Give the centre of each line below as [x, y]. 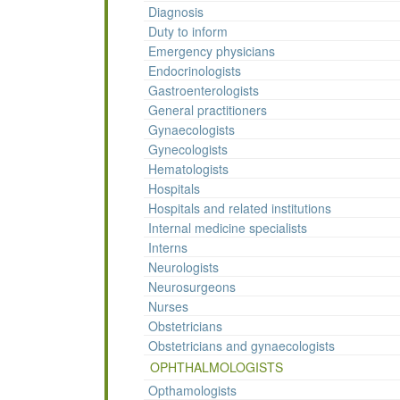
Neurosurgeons [192, 287]
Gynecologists [188, 150]
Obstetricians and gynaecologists [242, 346]
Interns [168, 248]
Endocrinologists [195, 71]
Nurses [168, 307]
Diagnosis [176, 12]
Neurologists [183, 267]
